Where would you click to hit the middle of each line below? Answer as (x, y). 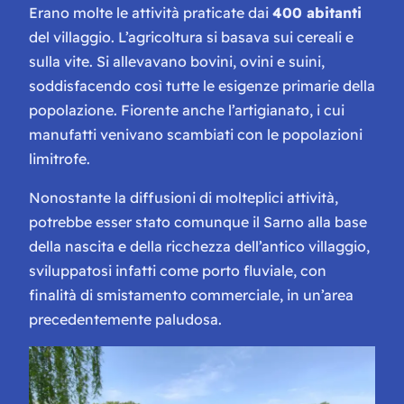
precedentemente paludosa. (125, 320)
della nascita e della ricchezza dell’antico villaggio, (199, 247)
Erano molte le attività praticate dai (151, 13)
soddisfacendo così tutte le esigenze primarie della (202, 86)
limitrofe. (60, 159)
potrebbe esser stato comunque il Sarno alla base (198, 222)
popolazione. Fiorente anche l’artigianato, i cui (187, 110)
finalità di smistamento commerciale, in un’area (191, 295)
